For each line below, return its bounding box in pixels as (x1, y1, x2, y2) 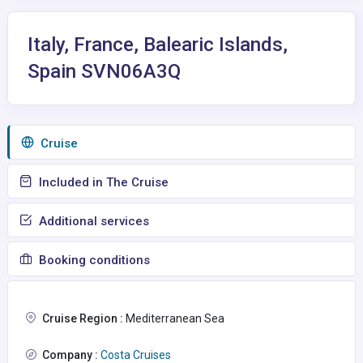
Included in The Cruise (36, 175, 169, 190)
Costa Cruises (98, 348, 171, 361)
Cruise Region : (42, 312, 123, 325)
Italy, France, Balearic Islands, (28, 33, 288, 56)
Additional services (36, 214, 149, 228)
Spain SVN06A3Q (28, 60, 181, 83)
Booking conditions (36, 253, 150, 267)
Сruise (37, 136, 78, 151)
